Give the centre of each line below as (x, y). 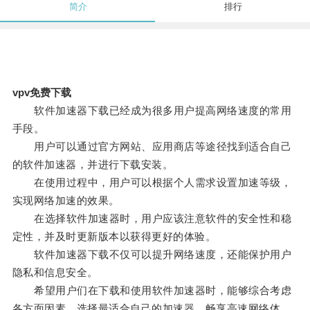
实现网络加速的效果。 (66, 201)
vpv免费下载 (42, 93)
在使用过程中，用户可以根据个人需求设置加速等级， (152, 183)
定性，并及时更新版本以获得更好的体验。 (114, 237)
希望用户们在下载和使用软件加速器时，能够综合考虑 (152, 291)
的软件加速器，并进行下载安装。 (93, 165)
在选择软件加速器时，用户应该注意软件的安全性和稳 (152, 219)
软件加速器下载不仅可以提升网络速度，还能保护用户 (152, 255)
